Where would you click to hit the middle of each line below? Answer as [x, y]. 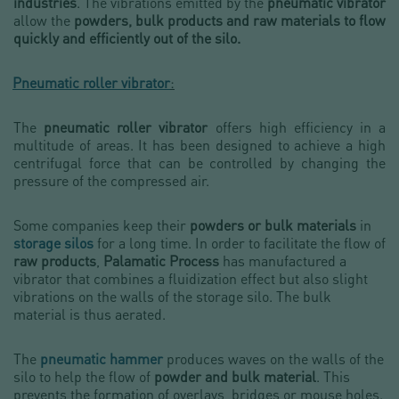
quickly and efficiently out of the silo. [127, 38]
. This [333, 376]
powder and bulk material [235, 376]
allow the [44, 20]
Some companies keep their [102, 225]
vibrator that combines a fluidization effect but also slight [191, 278]
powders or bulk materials [273, 225]
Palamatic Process [161, 261]
